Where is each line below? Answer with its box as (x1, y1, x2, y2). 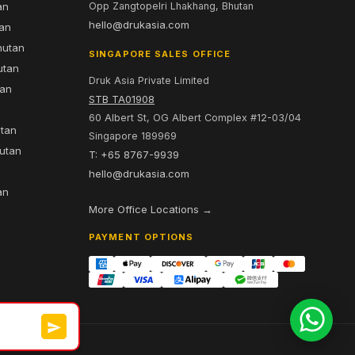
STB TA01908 (89, 93, 155, 105)
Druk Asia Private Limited (89, 74, 209, 86)
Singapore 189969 (89, 130, 177, 142)
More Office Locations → (89, 203, 212, 216)
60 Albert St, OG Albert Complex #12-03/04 (89, 112, 301, 124)
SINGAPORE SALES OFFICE (89, 48, 231, 59)
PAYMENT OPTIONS (89, 231, 194, 242)
